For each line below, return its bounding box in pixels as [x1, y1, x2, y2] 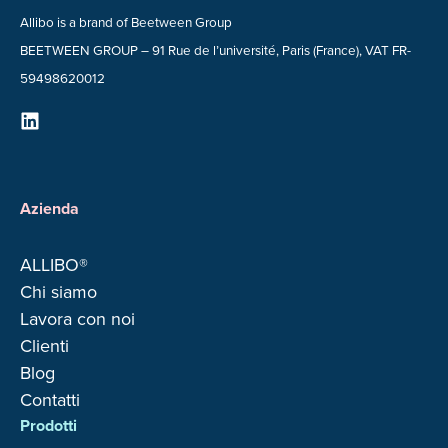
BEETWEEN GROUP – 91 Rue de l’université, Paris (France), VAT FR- [20, 40, 411, 59]
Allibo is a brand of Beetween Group [20, 12, 232, 31]
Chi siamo [20, 279, 97, 304]
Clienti [20, 333, 69, 358]
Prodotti [20, 414, 77, 437]
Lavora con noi [20, 306, 135, 331]
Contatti [20, 387, 80, 412]
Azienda [20, 197, 79, 220]
